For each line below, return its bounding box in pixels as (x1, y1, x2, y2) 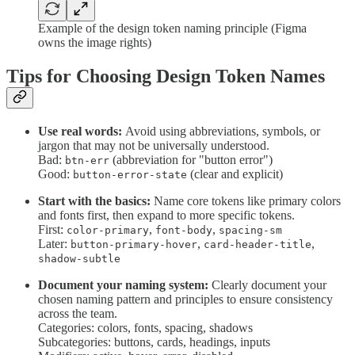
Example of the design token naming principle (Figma (38, 21, 307, 36)
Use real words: (38, 124, 125, 139)
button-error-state (73, 169, 187, 181)
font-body (155, 224, 212, 237)
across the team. (38, 307, 117, 321)
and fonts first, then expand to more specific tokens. (38, 208, 295, 223)
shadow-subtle (38, 253, 120, 265)
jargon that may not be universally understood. (38, 139, 269, 153)
